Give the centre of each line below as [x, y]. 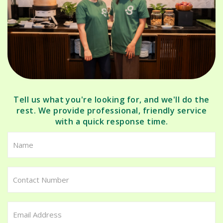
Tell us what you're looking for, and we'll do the [111, 99]
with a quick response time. [111, 121]
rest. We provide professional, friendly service [111, 110]
